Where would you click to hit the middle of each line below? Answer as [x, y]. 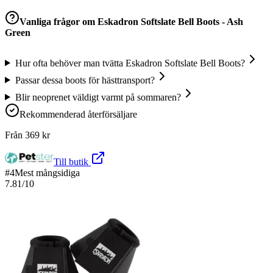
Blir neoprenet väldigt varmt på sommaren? [98, 97]
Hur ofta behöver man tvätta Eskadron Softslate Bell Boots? [130, 63]
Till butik [72, 161]
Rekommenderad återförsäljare [78, 114]
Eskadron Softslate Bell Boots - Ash [170, 22]
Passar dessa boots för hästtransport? [85, 80]
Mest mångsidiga [47, 172]
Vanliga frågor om [58, 22]
